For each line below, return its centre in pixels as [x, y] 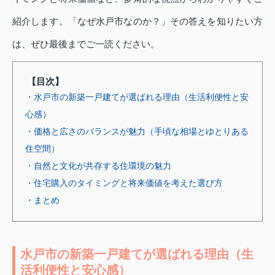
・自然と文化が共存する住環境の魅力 [98, 165]
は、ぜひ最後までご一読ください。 [86, 44]
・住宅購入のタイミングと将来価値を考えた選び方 [124, 183]
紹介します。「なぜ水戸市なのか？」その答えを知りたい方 [137, 21]
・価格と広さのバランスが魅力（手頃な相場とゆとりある [137, 131]
